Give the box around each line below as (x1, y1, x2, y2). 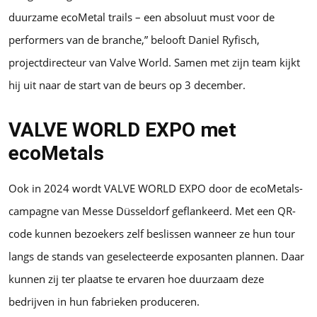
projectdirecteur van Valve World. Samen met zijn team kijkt (8, 54, 300, 69)
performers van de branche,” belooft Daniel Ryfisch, (8, 32, 260, 47)
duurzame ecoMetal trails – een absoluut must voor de (8, 9, 275, 24)
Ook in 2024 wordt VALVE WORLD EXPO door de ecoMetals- (8, 180, 303, 195)
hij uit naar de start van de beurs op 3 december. (8, 77, 246, 92)
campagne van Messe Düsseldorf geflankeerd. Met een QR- (8, 203, 296, 218)
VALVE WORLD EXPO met (8, 117, 236, 142)
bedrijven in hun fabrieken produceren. (8, 294, 200, 309)
